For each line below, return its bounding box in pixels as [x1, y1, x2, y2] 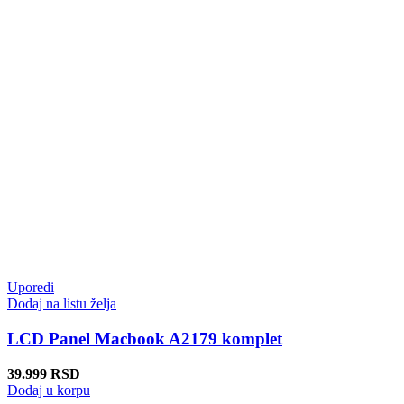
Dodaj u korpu [7, 381, 90, 398]
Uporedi [7, 280, 54, 296]
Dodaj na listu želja [7, 296, 116, 312]
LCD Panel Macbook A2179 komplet [7, 328, 282, 348]
